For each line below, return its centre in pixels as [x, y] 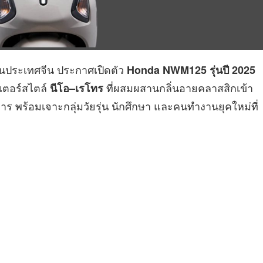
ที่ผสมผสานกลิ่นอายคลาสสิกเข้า [178, 87]
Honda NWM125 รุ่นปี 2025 [191, 70]
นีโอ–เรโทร [77, 88]
